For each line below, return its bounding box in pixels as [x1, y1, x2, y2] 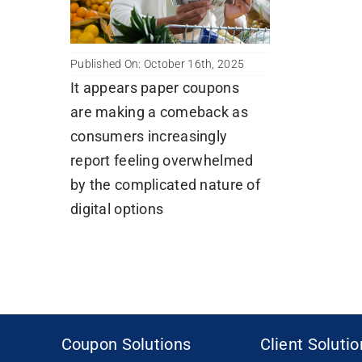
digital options [69, 200, 164, 217]
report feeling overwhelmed [69, 151, 254, 169]
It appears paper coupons [69, 78, 239, 96]
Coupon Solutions [61, 334, 192, 354]
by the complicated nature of [69, 175, 260, 193]
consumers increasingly [69, 127, 228, 145]
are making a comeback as [69, 103, 248, 120]
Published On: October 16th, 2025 [69, 57, 245, 70]
